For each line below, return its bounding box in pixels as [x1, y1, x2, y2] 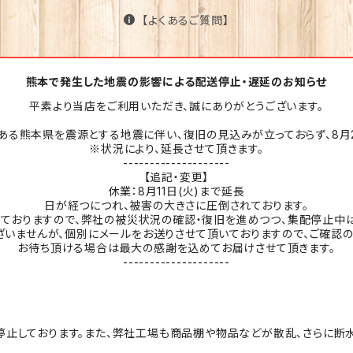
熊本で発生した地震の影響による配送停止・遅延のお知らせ [25, 75, 328, 88]
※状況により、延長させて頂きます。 [89, 142, 264, 155]
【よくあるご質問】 [142, 13, 229, 27]
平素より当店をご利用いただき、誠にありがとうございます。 [29, 99, 324, 113]
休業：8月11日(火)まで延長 [108, 184, 245, 198]
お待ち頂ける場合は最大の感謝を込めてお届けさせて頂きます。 [17, 241, 336, 255]
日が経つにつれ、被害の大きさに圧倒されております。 [44, 199, 309, 212]
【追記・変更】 [143, 170, 210, 184]
